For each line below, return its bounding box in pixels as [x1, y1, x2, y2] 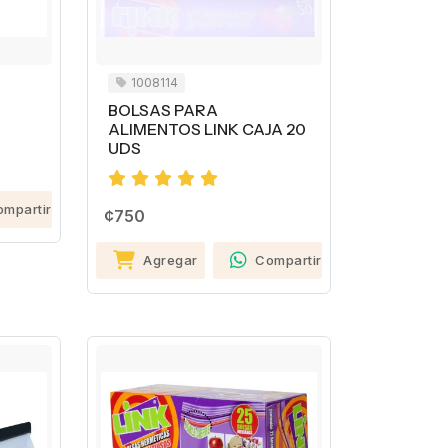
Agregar [143, 251, 198, 268]
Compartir [255, 251, 322, 268]
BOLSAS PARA [107, 100, 218, 120]
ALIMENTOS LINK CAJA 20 [107, 119, 306, 139]
